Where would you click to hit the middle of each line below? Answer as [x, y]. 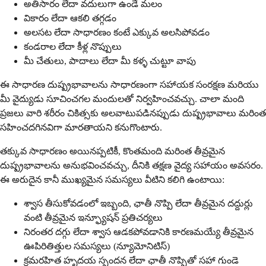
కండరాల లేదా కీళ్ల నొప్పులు [73, 47]
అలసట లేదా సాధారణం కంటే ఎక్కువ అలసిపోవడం [117, 33]
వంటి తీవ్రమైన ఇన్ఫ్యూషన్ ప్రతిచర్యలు [93, 218]
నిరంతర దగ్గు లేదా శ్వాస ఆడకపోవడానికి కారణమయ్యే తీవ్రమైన [139, 232]
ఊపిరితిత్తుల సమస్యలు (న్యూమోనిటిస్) [97, 246]
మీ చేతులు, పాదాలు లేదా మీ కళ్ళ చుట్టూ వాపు [110, 61]
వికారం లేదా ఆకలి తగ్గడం [70, 18]
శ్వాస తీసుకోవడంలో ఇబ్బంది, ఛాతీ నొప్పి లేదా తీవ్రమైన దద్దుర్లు [138, 204]
